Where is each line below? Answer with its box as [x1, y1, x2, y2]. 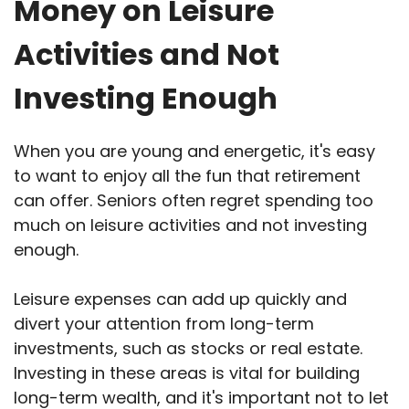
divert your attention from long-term [14, 312, 314, 336]
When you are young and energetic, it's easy [14, 140, 375, 163]
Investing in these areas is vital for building [14, 362, 360, 385]
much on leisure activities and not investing [14, 214, 367, 237]
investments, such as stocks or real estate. [14, 337, 362, 361]
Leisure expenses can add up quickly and [14, 288, 347, 311]
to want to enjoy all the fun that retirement [14, 164, 361, 188]
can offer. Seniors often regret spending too [14, 189, 373, 213]
